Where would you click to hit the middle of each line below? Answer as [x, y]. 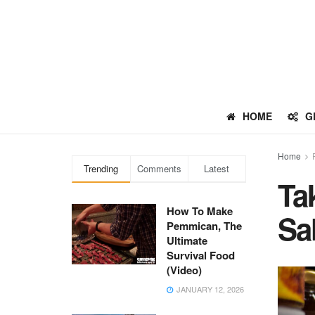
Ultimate [187, 240]
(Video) [184, 270]
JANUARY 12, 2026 [209, 289]
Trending [101, 168]
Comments [159, 168]
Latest [217, 168]
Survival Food [201, 255]
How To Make [200, 211]
